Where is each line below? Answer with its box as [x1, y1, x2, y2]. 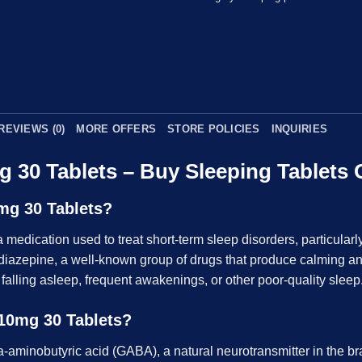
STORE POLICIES [167, 123, 260, 136]
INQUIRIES [271, 123, 328, 136]
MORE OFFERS [76, 123, 157, 136]
